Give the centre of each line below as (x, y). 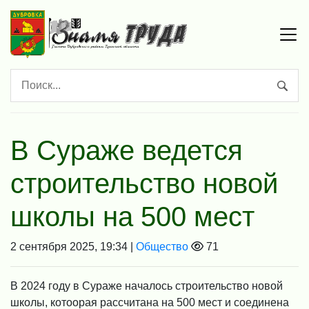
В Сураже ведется (127, 151)
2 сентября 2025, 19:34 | (73, 247)
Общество (162, 247)
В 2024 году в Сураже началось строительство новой (147, 286)
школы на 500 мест (132, 217)
